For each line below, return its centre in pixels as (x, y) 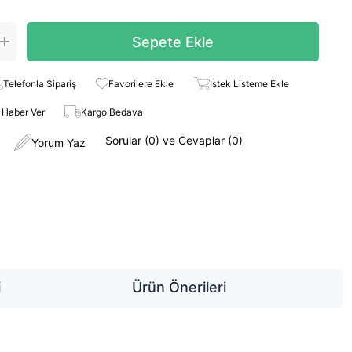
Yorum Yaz (59, 142)
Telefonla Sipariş (40, 83)
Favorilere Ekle (141, 83)
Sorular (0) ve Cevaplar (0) (174, 140)
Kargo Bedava (112, 112)
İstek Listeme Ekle (249, 83)
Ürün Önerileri (180, 287)
